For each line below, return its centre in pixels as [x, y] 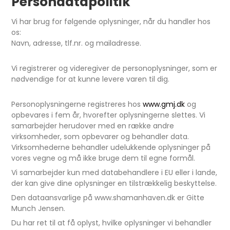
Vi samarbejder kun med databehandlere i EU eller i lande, [114, 172]
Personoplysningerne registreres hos [77, 104]
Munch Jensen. [39, 208]
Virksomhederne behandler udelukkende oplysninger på [111, 147]
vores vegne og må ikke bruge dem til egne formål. [103, 158]
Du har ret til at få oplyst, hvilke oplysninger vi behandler [112, 223]
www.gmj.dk [164, 104]
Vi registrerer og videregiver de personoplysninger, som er [114, 68]
